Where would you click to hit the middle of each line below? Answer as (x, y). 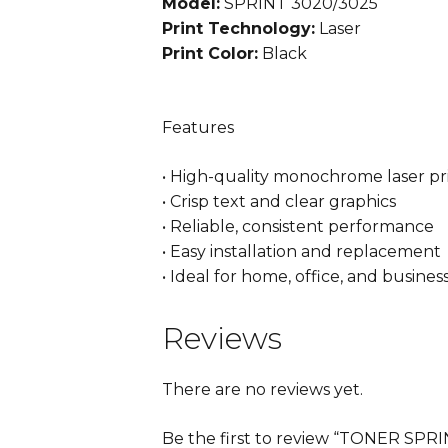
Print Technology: (238, 29)
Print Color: (210, 54)
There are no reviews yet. (262, 390)
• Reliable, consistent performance (298, 227)
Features (198, 128)
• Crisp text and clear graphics (279, 202)
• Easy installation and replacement (301, 252)
